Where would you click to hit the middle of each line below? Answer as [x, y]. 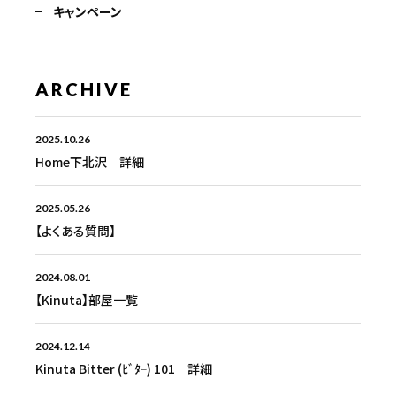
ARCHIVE [84, 89]
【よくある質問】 [76, 230]
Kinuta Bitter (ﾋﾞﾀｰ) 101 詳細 [124, 368]
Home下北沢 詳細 [90, 161]
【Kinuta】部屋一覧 [87, 299]
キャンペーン [88, 11]
